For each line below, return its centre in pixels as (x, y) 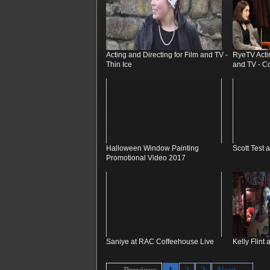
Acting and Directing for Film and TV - (167, 55)
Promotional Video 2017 (146, 158)
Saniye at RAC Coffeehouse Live (160, 242)
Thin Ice (119, 64)
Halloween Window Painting (152, 148)
